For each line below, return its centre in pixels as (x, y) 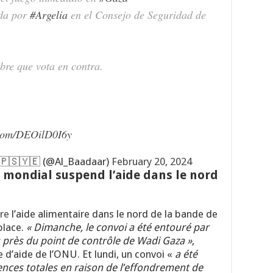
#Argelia (49, 14)
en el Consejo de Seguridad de (137, 14)
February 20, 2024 (152, 161)
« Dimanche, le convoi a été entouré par (118, 227)
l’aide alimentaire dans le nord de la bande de (113, 214)
